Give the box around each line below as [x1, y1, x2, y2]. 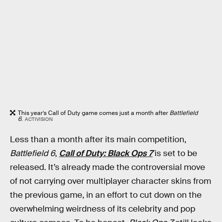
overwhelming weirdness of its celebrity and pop [10, 203, 195, 214]
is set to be [155, 148, 197, 159]
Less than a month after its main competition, [10, 134, 186, 145]
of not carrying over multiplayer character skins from [10, 175, 211, 186]
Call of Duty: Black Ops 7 [59, 148, 153, 159]
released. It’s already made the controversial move [10, 162, 205, 172]
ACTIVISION [24, 116, 53, 123]
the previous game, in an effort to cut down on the [10, 189, 202, 200]
